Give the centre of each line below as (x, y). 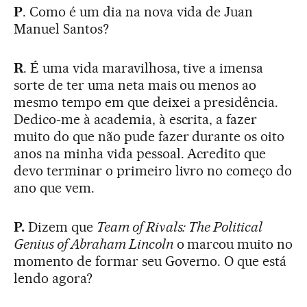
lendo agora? (53, 279)
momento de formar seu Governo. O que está (150, 261)
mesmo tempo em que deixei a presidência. (146, 102)
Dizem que (60, 227)
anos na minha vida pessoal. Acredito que (140, 154)
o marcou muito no (233, 244)
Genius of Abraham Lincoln (94, 244)
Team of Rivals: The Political (180, 227)
